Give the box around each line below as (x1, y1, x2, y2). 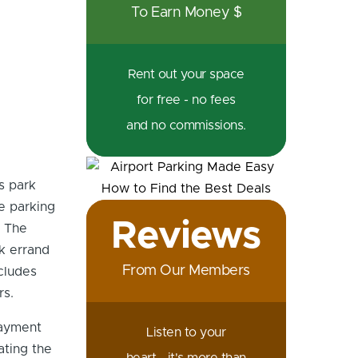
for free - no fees (136, 93, 236, 106)
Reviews (111, 217, 261, 256)
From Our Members (121, 264, 250, 278)
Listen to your (146, 326, 226, 339)
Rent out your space (128, 68, 245, 81)
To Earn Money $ (130, 6, 242, 20)
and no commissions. (126, 119, 246, 132)
